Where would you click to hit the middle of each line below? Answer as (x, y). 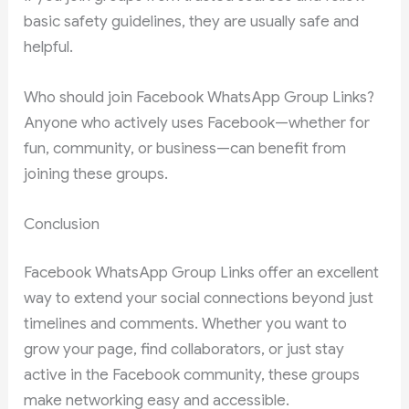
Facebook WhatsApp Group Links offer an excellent (202, 273)
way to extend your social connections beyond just (199, 299)
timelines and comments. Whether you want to (186, 324)
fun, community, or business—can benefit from (185, 148)
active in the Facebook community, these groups (192, 375)
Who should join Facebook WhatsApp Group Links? (199, 97)
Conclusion (62, 224)
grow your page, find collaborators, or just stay (184, 350)
